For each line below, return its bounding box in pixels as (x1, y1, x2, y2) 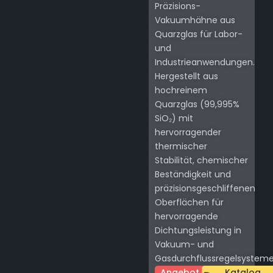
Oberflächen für (155, 196, 224, 209)
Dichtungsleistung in (155, 224, 241, 237)
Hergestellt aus (155, 70, 218, 83)
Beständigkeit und (155, 168, 231, 181)
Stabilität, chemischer (155, 154, 248, 167)
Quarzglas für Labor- (155, 28, 243, 41)
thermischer (155, 140, 207, 153)
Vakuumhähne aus (155, 14, 235, 27)
